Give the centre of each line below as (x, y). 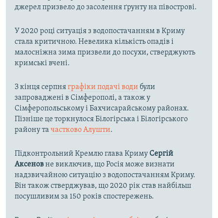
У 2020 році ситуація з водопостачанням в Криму (100, 31)
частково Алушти (81, 130)
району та (33, 130)
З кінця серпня (41, 87)
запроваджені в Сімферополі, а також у (82, 98)
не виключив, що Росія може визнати (109, 165)
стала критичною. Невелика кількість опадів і (94, 42)
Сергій (161, 154)
